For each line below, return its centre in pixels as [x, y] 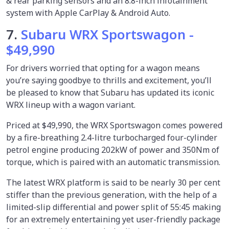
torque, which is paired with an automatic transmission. [114, 162]
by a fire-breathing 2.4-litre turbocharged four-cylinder [112, 137]
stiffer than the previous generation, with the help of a [111, 194]
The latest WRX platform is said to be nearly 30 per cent [113, 182]
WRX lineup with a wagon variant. [72, 105]
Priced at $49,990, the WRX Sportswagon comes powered [114, 125]
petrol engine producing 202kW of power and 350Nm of [113, 150]
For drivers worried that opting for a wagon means [103, 68]
